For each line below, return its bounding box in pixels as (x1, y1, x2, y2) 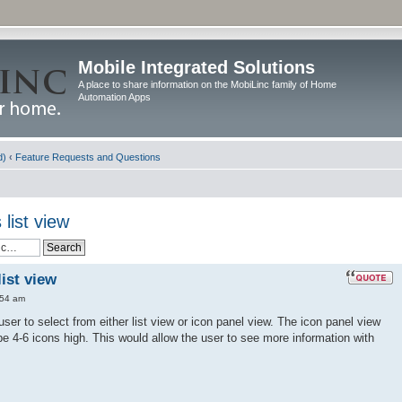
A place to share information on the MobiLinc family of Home (78, 79, 336, 90)
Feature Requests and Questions (15, 152, 161, 162)
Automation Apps (78, 92, 151, 102)
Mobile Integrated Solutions (78, 57, 315, 77)
